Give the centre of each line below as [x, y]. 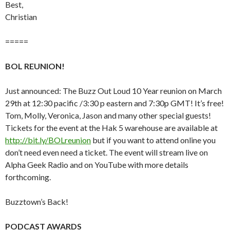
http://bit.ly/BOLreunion [48, 140]
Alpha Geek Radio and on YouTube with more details [97, 165]
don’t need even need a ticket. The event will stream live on [107, 152]
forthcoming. [28, 177]
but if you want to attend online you [153, 140]
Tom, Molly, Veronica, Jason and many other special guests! [108, 115]
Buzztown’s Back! [37, 202]
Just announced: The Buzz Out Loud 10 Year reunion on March [113, 91]
